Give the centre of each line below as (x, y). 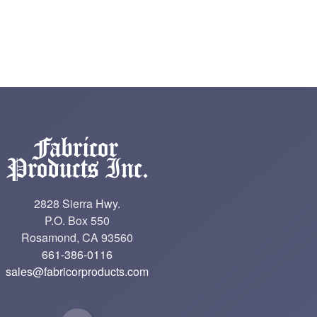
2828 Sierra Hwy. (77, 204)
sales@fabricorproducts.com (77, 272)
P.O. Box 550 (77, 221)
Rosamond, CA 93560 (77, 238)
